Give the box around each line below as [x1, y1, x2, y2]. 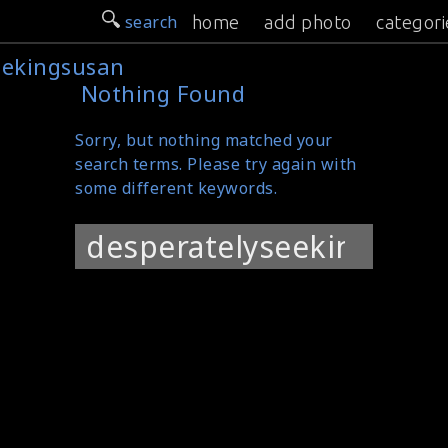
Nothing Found [80, 78, 246, 108]
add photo [264, 12, 352, 32]
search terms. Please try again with [75, 153, 357, 175]
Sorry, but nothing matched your [75, 129, 333, 151]
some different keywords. [75, 177, 277, 199]
